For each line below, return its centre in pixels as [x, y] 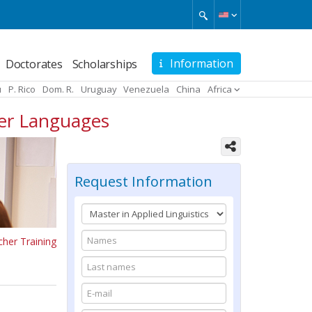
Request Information [143, 181]
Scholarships [105, 64]
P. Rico [22, 89]
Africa [219, 89]
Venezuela [147, 89]
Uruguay [99, 89]
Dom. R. [58, 89]
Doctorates [34, 64]
